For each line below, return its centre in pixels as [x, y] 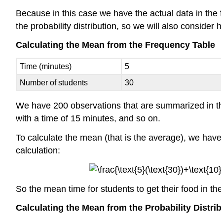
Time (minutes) [46, 67]
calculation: [38, 150]
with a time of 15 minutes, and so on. [88, 119]
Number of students [54, 83]
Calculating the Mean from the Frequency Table [115, 45]
